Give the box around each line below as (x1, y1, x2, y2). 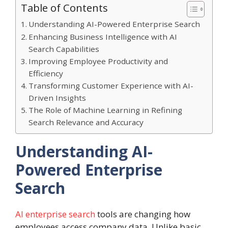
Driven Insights (28, 93, 87, 103)
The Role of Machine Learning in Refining (28, 105, 183, 116)
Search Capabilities (28, 44, 100, 54)
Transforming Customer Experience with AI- (28, 80, 194, 91)
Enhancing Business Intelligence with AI (28, 32, 178, 42)
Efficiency (28, 68, 64, 79)
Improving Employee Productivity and (28, 56, 168, 67)
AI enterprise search (15, 208, 95, 220)
